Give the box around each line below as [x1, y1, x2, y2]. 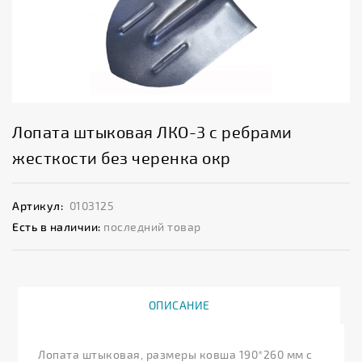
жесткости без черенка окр [12, 148, 231, 168]
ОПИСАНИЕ [148, 298, 210, 313]
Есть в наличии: [12, 220, 101, 234]
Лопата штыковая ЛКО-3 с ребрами [12, 122, 293, 142]
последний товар [103, 220, 201, 234]
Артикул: [12, 199, 63, 213]
